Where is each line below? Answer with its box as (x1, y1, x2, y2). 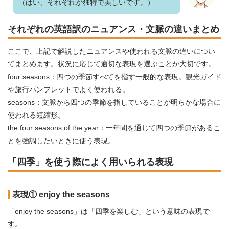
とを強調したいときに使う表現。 (8, 136, 115, 145)
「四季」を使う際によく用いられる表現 (8, 157, 173, 167)
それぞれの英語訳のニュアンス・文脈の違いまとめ (8, 24, 219, 34)
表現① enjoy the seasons (12, 190, 110, 199)
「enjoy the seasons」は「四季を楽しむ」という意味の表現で (8, 207, 210, 215)
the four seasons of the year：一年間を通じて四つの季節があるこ (8, 124, 220, 132)
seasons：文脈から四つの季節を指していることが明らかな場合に (8, 98, 221, 106)
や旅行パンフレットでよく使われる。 (8, 85, 129, 94)
